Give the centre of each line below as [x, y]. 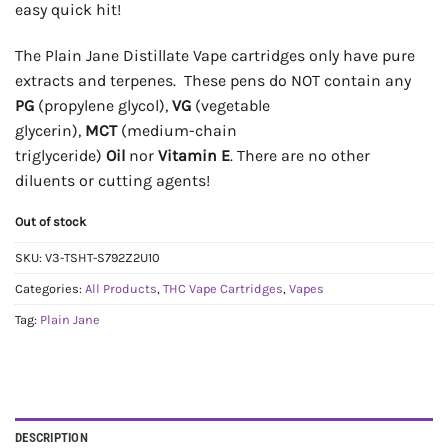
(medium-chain [177, 130]
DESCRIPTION [51, 438]
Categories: [50, 289]
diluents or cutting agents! [112, 180]
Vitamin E [194, 155]
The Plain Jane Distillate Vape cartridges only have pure [215, 55]
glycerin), [50, 130]
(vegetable [230, 105]
